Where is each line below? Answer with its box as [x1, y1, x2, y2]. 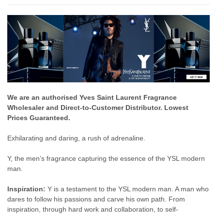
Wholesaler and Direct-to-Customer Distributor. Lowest [7, 104, 188, 112]
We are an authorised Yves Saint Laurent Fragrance [7, 93, 177, 102]
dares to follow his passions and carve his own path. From [7, 195, 185, 203]
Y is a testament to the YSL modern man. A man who [46, 185, 209, 193]
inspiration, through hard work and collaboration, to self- [7, 205, 178, 214]
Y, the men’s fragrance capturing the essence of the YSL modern [7, 155, 205, 163]
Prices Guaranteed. [7, 114, 70, 122]
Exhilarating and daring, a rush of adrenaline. [7, 134, 145, 142]
